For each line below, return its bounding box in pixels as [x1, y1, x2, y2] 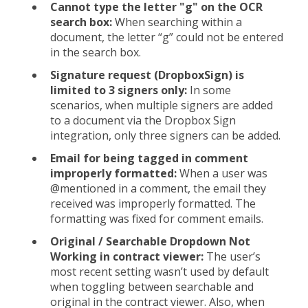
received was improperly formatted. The [50, 196, 256, 211]
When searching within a [115, 14, 242, 30]
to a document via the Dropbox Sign [50, 112, 236, 128]
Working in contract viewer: [50, 249, 203, 265]
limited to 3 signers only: [50, 82, 190, 98]
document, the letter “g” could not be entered [50, 29, 283, 45]
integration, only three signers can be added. [50, 127, 280, 143]
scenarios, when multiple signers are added [50, 97, 273, 113]
